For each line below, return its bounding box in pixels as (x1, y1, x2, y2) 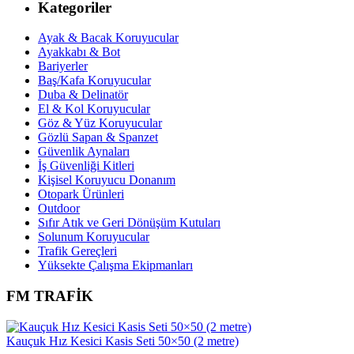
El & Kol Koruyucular (38, 102, 150, 116)
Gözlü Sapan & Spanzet (38, 130, 158, 145)
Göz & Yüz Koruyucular (38, 116, 162, 130)
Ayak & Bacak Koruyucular (38, 31, 179, 45)
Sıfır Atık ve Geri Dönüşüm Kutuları (38, 216, 220, 230)
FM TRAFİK (6, 288, 93, 305)
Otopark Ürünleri (38, 187, 124, 201)
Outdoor (38, 201, 80, 216)
